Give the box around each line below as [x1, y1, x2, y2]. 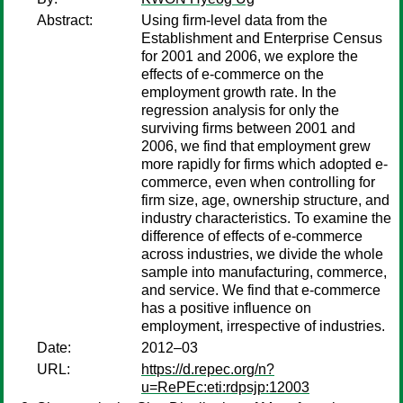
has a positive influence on [141, 300, 311, 316]
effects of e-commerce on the [141, 67, 324, 82]
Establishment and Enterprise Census [141, 31, 382, 46]
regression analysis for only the [141, 103, 339, 118]
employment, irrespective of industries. [141, 318, 385, 334]
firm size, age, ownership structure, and [141, 193, 390, 208]
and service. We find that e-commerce [141, 282, 381, 298]
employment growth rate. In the [141, 85, 336, 100]
